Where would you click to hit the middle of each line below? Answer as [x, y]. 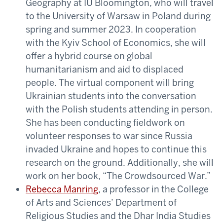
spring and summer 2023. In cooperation [111, 29]
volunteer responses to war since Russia [109, 136]
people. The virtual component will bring [110, 82]
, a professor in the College [153, 189]
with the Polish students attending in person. [119, 109]
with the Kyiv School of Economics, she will [116, 42]
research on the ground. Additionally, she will [120, 162]
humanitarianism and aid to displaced [105, 69]
